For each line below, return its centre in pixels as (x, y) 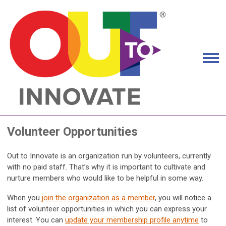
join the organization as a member (98, 198)
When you (24, 198)
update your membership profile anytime (132, 220)
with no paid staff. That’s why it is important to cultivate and (106, 167)
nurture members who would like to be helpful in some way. (105, 178)
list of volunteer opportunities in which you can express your (107, 209)
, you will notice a (183, 198)
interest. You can (36, 220)
